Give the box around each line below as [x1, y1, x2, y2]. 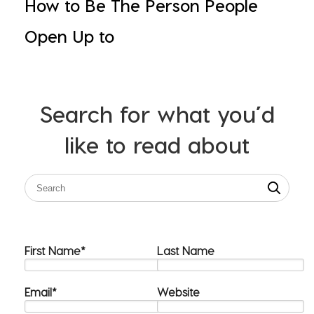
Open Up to [25, 26, 114, 46]
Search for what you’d [39, 100, 275, 127]
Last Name [157, 244, 214, 257]
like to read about [64, 131, 250, 158]
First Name [25, 244, 81, 257]
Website [157, 285, 200, 299]
